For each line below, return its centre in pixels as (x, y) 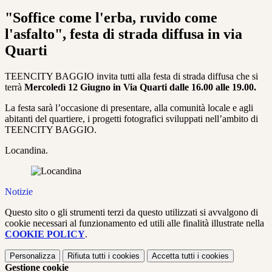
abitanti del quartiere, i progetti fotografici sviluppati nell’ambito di (131, 119)
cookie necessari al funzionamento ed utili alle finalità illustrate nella (134, 223)
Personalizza (32, 256)
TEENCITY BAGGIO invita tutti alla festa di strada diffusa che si (131, 76)
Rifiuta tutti (87, 256)
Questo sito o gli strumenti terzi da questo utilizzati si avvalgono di (131, 212)
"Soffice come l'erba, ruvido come (111, 18)
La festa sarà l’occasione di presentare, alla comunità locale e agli (129, 108)
